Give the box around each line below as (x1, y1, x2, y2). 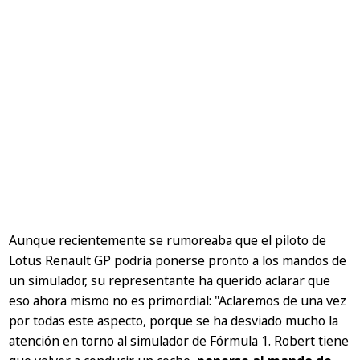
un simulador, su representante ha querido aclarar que (9, 271, 331, 289)
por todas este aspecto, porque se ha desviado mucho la (9, 311, 339, 329)
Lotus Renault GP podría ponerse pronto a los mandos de (9, 251, 347, 269)
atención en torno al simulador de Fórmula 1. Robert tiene (9, 331, 350, 350)
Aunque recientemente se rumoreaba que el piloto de (9, 231, 327, 249)
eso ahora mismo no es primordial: (9, 291, 215, 309)
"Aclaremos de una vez (215, 291, 347, 309)
